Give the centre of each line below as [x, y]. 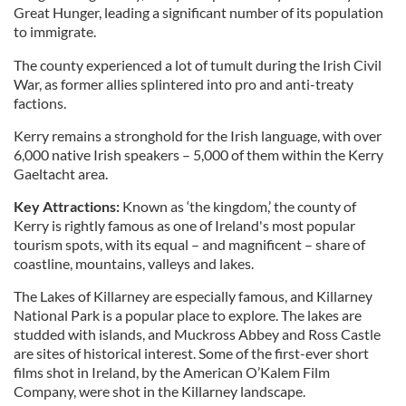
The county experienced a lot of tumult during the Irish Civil [198, 64]
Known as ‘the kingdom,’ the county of [238, 206]
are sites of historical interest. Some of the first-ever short [191, 353]
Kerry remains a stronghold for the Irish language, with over [198, 135]
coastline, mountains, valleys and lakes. [134, 263]
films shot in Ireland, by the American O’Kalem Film [172, 372]
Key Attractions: [67, 206]
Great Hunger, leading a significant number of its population [198, 12]
